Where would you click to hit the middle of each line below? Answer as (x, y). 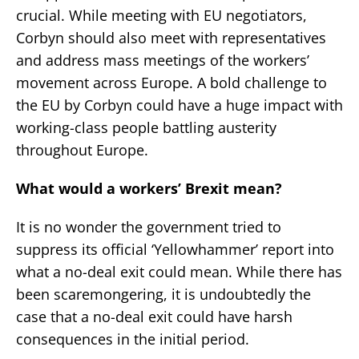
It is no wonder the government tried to (149, 227)
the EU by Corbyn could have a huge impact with (179, 105)
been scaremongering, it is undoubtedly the (163, 294)
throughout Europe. (82, 150)
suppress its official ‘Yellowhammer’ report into (175, 250)
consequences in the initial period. (133, 339)
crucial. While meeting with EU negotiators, (161, 16)
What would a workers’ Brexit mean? (149, 189)
